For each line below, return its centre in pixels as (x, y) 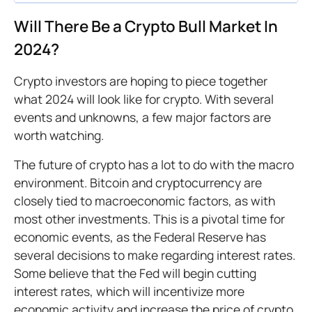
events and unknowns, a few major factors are (142, 117)
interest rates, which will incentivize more (129, 291)
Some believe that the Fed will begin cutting (135, 273)
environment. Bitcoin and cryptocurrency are (138, 182)
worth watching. (59, 135)
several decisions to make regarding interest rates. (155, 255)
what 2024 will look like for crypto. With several (144, 99)
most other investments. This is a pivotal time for (149, 219)
